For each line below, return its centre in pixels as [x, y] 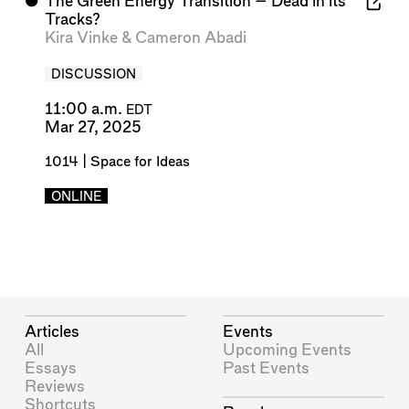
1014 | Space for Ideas [117, 162]
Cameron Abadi [190, 38]
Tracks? [72, 20]
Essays [51, 368]
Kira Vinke [81, 38]
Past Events [267, 368]
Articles [52, 331]
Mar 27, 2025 [93, 127]
